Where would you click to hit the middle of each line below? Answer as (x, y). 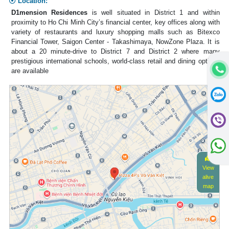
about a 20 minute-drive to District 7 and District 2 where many (115, 51)
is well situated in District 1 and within (154, 12)
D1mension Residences (49, 12)
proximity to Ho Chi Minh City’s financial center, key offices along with (115, 22)
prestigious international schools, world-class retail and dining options (115, 61)
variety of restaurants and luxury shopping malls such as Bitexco (115, 32)
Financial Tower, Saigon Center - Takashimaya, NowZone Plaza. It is (115, 41)
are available (30, 71)
